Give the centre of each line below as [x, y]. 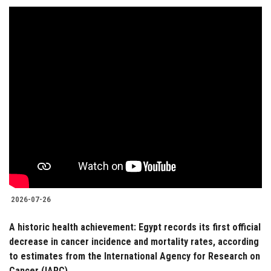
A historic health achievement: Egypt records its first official [135, 227]
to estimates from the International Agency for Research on [135, 256]
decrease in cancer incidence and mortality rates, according [134, 242]
